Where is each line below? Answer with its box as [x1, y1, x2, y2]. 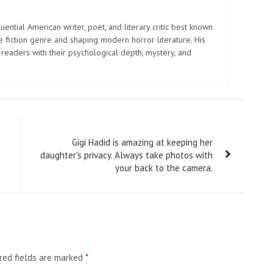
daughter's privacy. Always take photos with [40, 149, 213, 161]
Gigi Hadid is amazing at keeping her [72, 136, 213, 148]
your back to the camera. [115, 161, 213, 174]
